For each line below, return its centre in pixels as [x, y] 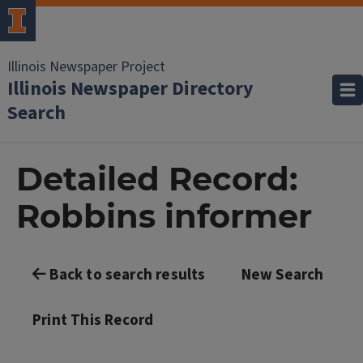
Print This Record [93, 320]
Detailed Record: [157, 179]
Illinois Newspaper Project [86, 67]
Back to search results [126, 275]
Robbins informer [164, 216]
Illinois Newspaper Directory [130, 89]
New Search [282, 275]
